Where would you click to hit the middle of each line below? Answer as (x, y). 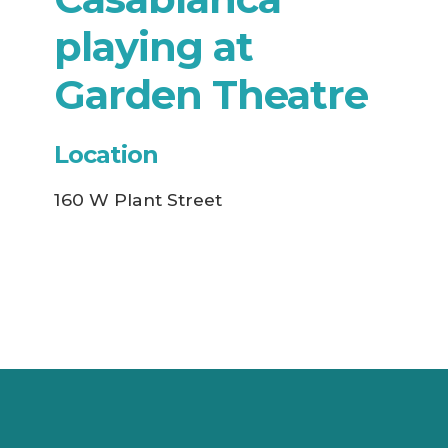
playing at (153, 46)
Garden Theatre (210, 94)
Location (106, 154)
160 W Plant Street (137, 199)
